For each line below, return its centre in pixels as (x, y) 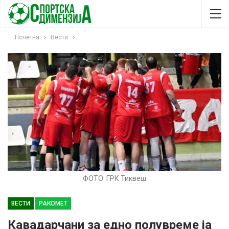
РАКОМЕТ (53, 204)
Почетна (27, 37)
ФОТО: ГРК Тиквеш (114, 179)
